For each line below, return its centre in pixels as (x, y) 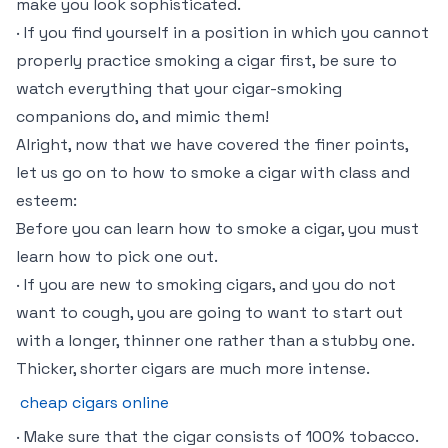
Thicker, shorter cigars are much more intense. (193, 368)
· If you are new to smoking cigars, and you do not (206, 284)
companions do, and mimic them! (142, 116)
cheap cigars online (94, 402)
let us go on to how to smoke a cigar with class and (213, 172)
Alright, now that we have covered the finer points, (212, 144)
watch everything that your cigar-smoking (179, 88)
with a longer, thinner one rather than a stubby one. (215, 340)
